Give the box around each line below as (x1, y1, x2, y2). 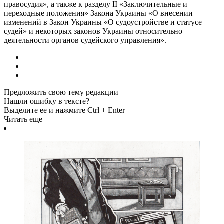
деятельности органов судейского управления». (4, 36, 166, 45)
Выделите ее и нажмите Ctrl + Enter (4, 106, 125, 115)
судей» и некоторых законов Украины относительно (4, 27, 182, 36)
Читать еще (4, 115, 42, 124)
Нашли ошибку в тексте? (4, 97, 89, 106)
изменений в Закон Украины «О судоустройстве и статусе (4, 18, 202, 27)
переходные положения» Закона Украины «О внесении (4, 9, 193, 18)
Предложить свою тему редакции (4, 88, 118, 97)
